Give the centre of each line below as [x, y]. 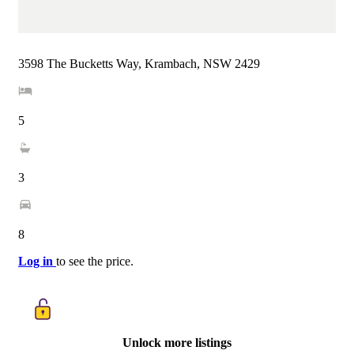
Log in [37, 262]
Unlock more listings [177, 343]
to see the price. [95, 262]
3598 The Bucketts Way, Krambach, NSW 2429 [139, 64]
